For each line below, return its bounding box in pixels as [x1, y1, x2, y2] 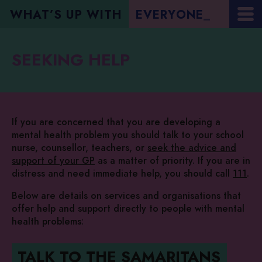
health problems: [12, 215, 84, 229]
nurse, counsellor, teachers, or [12, 142, 147, 155]
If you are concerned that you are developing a [12, 116, 220, 129]
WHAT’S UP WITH [9, 6, 122, 23]
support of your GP [12, 154, 95, 168]
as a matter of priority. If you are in [95, 154, 250, 168]
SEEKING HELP [12, 49, 130, 72]
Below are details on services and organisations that [12, 189, 241, 203]
